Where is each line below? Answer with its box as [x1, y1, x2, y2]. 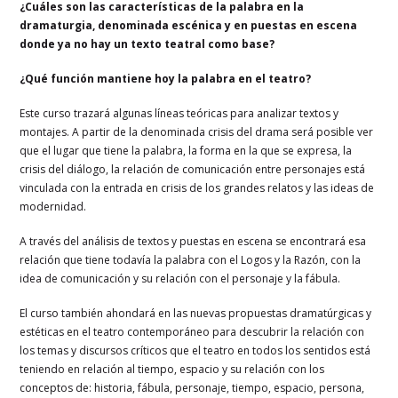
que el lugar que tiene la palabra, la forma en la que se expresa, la [20, 142, 353, 158]
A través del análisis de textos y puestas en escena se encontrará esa [20, 233, 367, 249]
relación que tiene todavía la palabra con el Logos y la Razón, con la [20, 251, 362, 267]
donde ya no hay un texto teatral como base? [20, 36, 275, 52]
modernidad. [20, 198, 87, 214]
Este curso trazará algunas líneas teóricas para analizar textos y [20, 105, 339, 121]
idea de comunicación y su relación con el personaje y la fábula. [20, 270, 341, 286]
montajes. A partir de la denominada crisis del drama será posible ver [20, 123, 374, 139]
